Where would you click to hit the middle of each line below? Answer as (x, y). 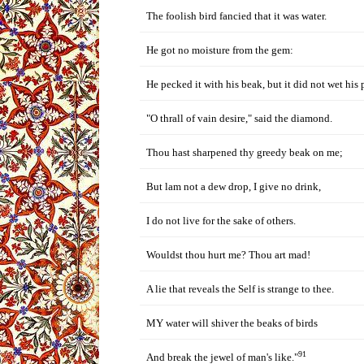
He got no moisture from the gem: (220, 50)
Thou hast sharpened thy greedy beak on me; (245, 152)
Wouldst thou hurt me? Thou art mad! (228, 255)
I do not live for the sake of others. (221, 221)
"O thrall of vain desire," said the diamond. (239, 118)
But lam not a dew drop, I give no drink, (234, 186)
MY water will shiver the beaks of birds (232, 323)
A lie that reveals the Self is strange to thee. (240, 289)
